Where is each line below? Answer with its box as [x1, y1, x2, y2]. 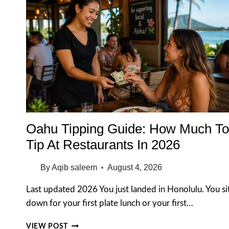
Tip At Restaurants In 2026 [26, 137, 180, 153]
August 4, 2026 [107, 163, 163, 172]
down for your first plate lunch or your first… [26, 199, 193, 208]
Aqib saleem [52, 163, 98, 172]
